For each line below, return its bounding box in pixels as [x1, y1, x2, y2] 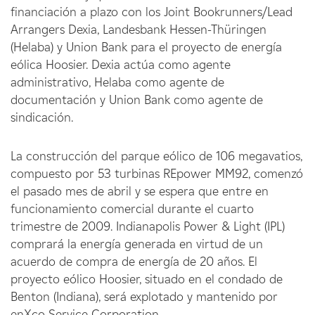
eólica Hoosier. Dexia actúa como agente [11, 57, 231, 72]
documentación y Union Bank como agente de [11, 92, 263, 108]
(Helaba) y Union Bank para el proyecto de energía [11, 39, 282, 55]
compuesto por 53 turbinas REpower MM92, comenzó [11, 166, 303, 181]
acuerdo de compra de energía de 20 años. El [11, 254, 257, 269]
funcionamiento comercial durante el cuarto [11, 201, 254, 217]
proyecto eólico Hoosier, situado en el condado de [11, 271, 283, 287]
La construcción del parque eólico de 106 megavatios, [11, 148, 302, 164]
